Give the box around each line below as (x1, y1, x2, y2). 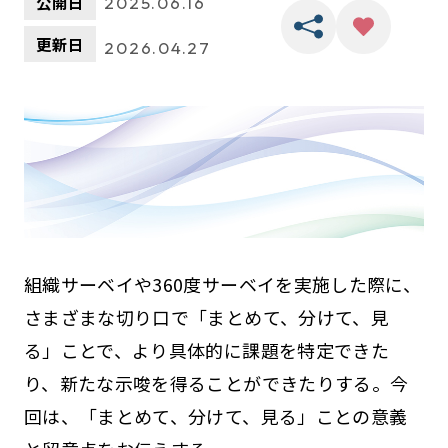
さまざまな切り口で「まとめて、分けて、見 (23, 303, 390, 330)
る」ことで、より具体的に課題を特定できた (23, 336, 390, 363)
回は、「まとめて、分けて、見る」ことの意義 (23, 402, 408, 429)
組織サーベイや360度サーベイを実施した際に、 (23, 270, 422, 297)
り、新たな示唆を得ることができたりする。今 (23, 369, 409, 396)
